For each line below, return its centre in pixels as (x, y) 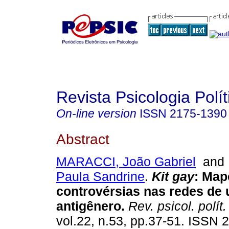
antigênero (89, 206)
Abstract (83, 139)
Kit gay (173, 177)
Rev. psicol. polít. (176, 206)
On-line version (96, 113)
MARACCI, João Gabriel (126, 162)
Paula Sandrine (100, 177)
